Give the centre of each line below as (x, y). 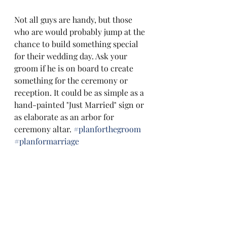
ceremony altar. (44, 129)
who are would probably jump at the (81, 32)
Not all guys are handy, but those (74, 20)
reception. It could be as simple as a (80, 92)
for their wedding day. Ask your (72, 56)
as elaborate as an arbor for (65, 117)
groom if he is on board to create (75, 68)
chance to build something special (77, 44)
